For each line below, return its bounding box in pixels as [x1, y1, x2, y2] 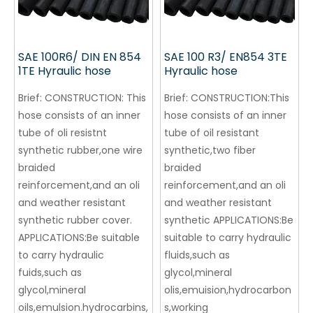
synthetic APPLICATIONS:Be [164, 213, 293, 228]
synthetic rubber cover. [18, 213, 132, 228]
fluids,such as [164, 248, 230, 263]
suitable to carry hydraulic [164, 231, 291, 245]
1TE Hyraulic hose [18, 63, 111, 80]
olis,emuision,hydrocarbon [164, 283, 291, 298]
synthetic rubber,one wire [18, 143, 143, 158]
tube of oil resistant [164, 126, 259, 140]
